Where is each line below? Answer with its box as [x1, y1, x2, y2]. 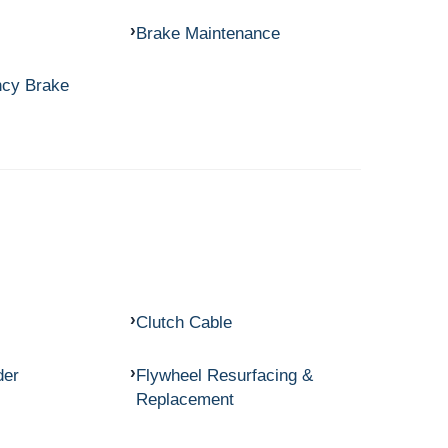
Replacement [135, 388, 234, 409]
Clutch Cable [135, 312, 232, 333]
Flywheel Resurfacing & [135, 364, 313, 385]
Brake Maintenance [135, 22, 280, 43]
